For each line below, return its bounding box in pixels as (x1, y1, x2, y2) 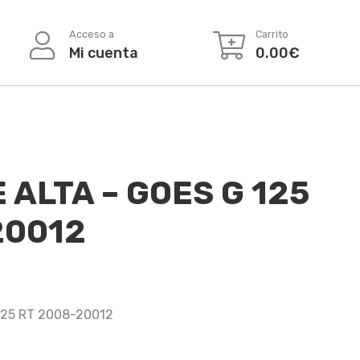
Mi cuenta (68, 43, 138, 62)
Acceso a (68, 27, 114, 40)
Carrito (255, 27, 288, 40)
